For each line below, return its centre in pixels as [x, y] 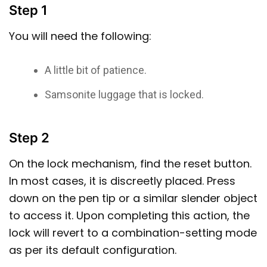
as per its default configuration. [93, 250]
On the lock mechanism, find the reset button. [130, 164]
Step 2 [29, 138]
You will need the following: [82, 36]
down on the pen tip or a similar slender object [133, 198]
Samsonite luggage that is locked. [125, 94]
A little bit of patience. [96, 70]
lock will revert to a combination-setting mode [133, 233]
